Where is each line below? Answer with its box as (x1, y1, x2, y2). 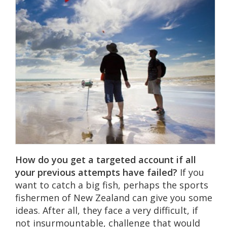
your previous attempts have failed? (15, 166, 177, 178)
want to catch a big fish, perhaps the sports (15, 178, 208, 191)
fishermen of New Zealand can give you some (15, 191, 212, 204)
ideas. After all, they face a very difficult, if (15, 204, 198, 216)
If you (177, 166, 204, 178)
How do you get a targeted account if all (15, 153, 196, 166)
